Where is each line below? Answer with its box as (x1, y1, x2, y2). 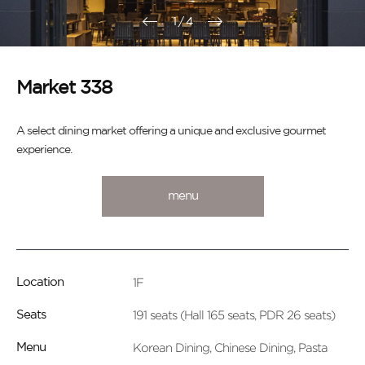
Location (16, 277, 64, 288)
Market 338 (16, 80, 112, 97)
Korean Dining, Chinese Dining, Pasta (132, 341, 328, 354)
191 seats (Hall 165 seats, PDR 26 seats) (132, 309, 335, 321)
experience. (16, 145, 72, 155)
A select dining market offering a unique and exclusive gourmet (16, 126, 326, 136)
